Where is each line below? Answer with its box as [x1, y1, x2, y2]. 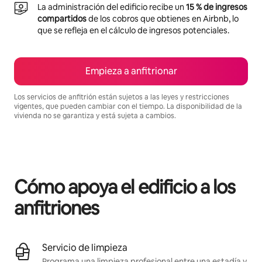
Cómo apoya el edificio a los [14, 174, 236, 199]
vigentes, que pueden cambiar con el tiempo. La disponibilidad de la [14, 101, 242, 111]
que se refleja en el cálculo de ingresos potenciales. [37, 25, 229, 36]
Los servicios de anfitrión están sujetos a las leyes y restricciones [14, 92, 229, 102]
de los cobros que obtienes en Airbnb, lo [87, 13, 239, 24]
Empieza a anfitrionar [85, 64, 177, 77]
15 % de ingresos [186, 1, 247, 12]
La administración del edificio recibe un [37, 1, 186, 12]
